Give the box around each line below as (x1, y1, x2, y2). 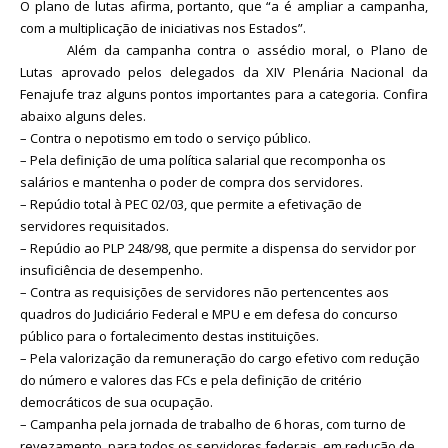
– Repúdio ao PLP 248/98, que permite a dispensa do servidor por (20, 238, 416, 257)
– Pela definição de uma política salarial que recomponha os (20, 150, 386, 169)
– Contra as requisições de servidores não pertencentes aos (20, 282, 389, 301)
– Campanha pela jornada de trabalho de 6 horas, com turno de (20, 414, 406, 433)
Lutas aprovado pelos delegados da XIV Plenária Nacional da (20, 62, 428, 81)
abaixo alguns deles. (20, 106, 146, 125)
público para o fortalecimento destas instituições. (20, 326, 319, 345)
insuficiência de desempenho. (20, 260, 203, 279)
